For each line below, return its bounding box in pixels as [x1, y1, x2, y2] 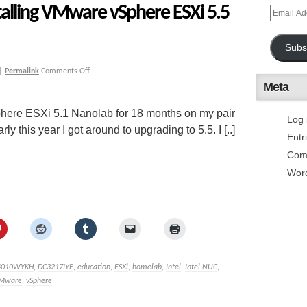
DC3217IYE [38, 263, 73, 272]
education [77, 263, 110, 272]
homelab [132, 263, 162, 272]
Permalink [5, 67, 39, 76]
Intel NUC [185, 263, 217, 272]
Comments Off [41, 67, 90, 76]
